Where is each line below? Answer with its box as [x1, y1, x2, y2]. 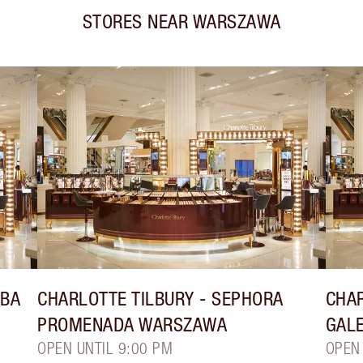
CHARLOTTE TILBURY [37, 287, 194, 310]
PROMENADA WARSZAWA [37, 313, 228, 336]
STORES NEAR [82, 10, 188, 33]
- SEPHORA [194, 287, 284, 310]
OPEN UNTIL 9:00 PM [37, 339, 173, 358]
